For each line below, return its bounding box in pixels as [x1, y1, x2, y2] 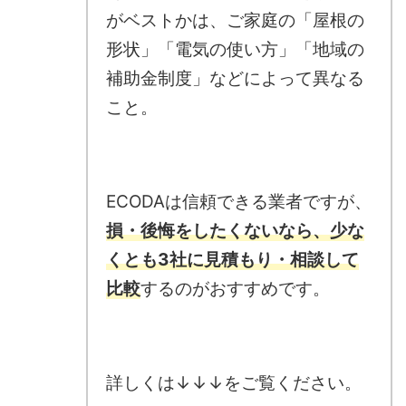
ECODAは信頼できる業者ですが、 [106, 190, 372, 212]
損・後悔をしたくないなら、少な [106, 219, 364, 241]
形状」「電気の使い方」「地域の [106, 38, 364, 60]
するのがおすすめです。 [140, 277, 330, 299]
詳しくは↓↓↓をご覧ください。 [106, 372, 362, 393]
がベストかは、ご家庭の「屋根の [106, 9, 364, 31]
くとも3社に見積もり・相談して [106, 248, 359, 270]
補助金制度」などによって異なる [106, 67, 364, 89]
